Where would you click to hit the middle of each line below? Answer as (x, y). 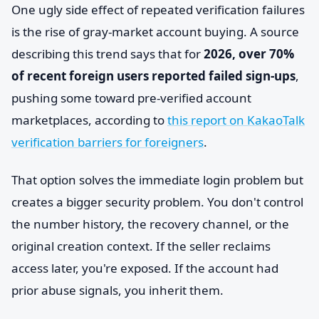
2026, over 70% (249, 54)
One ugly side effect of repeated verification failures (158, 10)
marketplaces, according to (89, 120)
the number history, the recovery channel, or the (150, 224)
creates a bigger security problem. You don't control (157, 202)
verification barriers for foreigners (108, 142)
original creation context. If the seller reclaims (141, 246)
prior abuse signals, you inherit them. (117, 290)
